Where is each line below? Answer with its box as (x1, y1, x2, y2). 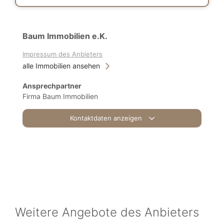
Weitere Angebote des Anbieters (15, 205, 199, 219)
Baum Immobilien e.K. (22, 31, 107, 41)
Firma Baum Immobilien (22, 92, 98, 100)
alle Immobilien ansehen (22, 61, 100, 70)
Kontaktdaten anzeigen (69, 114, 144, 122)
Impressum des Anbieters (22, 50, 102, 58)
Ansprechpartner (22, 81, 81, 90)
